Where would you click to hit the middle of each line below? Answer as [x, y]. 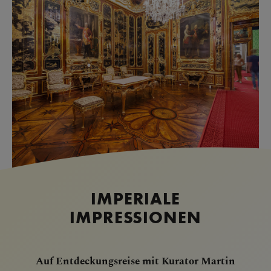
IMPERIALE [135, 198]
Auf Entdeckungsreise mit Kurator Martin [135, 260]
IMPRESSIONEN [135, 217]
